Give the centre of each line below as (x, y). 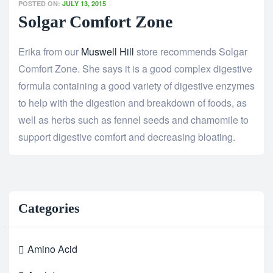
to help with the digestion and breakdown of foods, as (133, 103)
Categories (49, 208)
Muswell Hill (108, 52)
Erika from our (50, 52)
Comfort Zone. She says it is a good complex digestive (135, 69)
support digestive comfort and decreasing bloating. (127, 137)
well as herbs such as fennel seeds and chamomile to (133, 120)
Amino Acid (52, 249)
